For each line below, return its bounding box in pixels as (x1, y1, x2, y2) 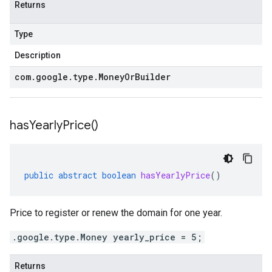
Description (15, 50, 61, 60)
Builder (135, 71, 171, 83)
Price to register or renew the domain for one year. (10, 207, 222, 219)
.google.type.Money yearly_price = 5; (12, 231, 202, 243)
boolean (102, 169, 136, 181)
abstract (58, 169, 97, 181)
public (24, 169, 53, 181)
